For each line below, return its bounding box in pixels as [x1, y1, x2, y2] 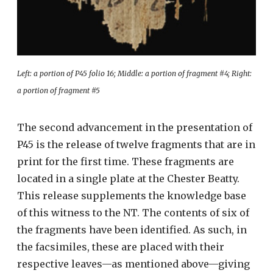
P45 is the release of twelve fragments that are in [17, 138, 255, 151]
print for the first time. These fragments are [17, 155, 234, 168]
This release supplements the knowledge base [17, 189, 246, 202]
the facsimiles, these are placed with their [17, 240, 224, 253]
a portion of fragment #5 [17, 85, 100, 95]
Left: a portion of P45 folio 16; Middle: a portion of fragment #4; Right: [17, 68, 252, 78]
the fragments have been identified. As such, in [17, 223, 247, 236]
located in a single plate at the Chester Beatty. [17, 172, 239, 185]
